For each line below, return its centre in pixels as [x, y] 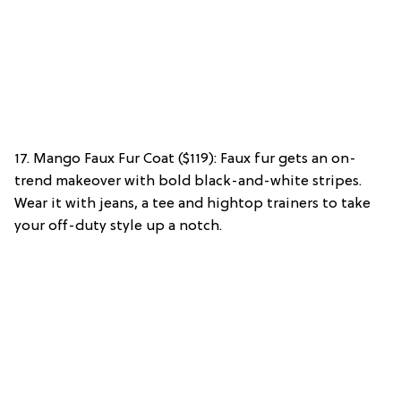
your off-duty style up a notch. [118, 226]
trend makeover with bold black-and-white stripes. [188, 181]
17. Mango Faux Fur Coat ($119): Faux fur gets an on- [185, 159]
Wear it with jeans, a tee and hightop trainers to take [192, 204]
